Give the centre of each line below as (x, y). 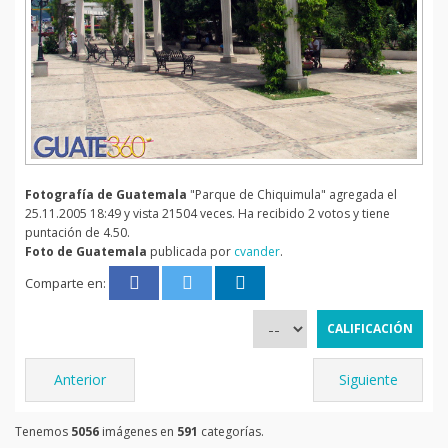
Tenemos (43, 431)
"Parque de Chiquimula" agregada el (292, 194)
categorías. (231, 431)
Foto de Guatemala (86, 251)
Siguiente (368, 379)
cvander (257, 251)
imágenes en (138, 431)
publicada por (190, 251)
